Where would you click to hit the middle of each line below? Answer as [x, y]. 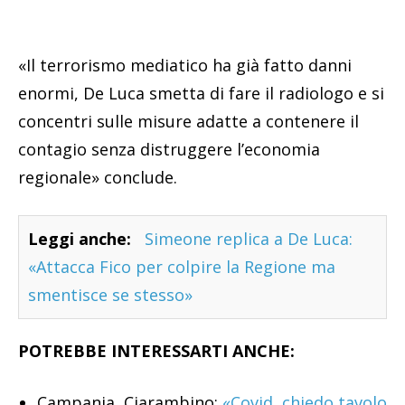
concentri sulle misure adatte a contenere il [188, 122]
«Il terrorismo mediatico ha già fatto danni [185, 66]
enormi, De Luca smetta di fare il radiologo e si [201, 94]
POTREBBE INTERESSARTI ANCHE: [156, 351]
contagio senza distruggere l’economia [169, 150]
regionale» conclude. [98, 178]
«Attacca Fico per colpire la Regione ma [182, 267]
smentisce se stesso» [110, 295]
